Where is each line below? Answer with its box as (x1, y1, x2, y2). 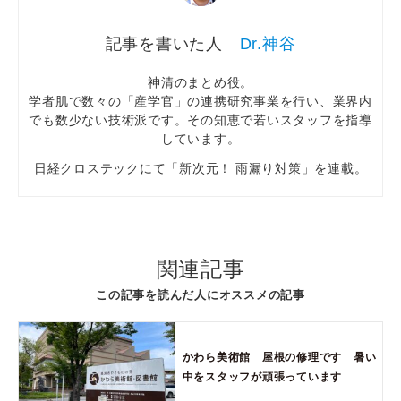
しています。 (160, 131, 241, 146)
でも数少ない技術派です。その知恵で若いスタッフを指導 (29, 112, 372, 127)
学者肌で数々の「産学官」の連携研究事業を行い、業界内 (29, 93, 372, 108)
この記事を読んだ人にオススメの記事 (96, 287, 305, 302)
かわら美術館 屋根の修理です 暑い (182, 350, 377, 363)
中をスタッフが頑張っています (182, 370, 343, 383)
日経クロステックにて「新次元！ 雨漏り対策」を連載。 (33, 160, 368, 175)
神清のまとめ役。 (148, 74, 253, 90)
